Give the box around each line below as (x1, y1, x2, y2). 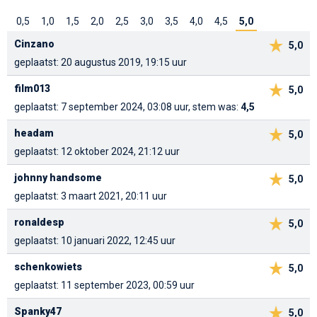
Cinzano (14, 38, 54, 50)
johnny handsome (14, 172, 102, 184)
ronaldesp (14, 217, 64, 229)
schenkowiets (14, 261, 82, 273)
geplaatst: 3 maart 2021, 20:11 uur (14, 190, 167, 202)
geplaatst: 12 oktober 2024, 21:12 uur (14, 146, 180, 158)
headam (14, 127, 54, 139)
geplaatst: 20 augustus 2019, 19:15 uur (14, 57, 187, 69)
